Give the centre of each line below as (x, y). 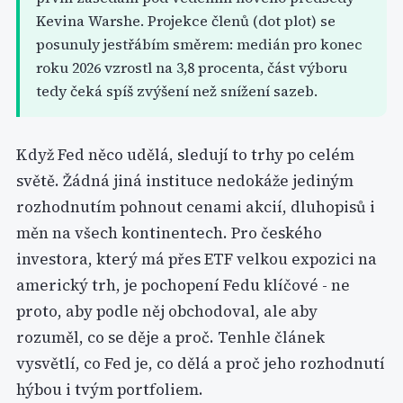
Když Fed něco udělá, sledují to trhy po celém (185, 155)
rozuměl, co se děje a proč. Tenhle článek (170, 337)
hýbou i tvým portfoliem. (110, 390)
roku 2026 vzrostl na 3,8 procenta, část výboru (192, 67)
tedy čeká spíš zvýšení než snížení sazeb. (177, 91)
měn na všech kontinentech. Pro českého (169, 233)
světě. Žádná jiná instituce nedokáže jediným (185, 181)
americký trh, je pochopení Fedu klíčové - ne (183, 285)
